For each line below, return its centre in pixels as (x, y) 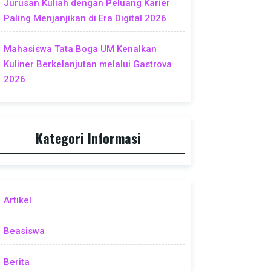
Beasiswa (24, 231)
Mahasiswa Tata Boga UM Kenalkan (80, 49)
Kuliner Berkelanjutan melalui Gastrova (88, 64)
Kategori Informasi (88, 138)
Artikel (18, 201)
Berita (17, 262)
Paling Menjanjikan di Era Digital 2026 (85, 18)
